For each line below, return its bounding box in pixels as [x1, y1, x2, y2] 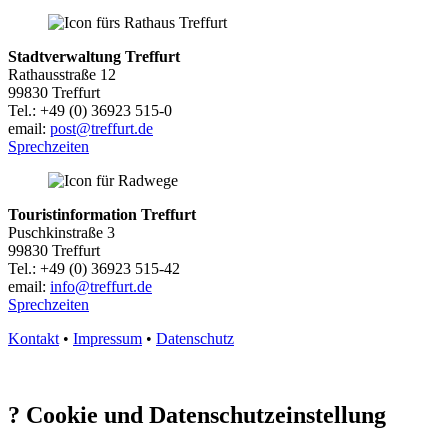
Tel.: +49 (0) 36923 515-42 [8, 259, 180, 277]
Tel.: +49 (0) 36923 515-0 [8, 101, 172, 119]
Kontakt [8, 329, 59, 347]
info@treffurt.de [50, 277, 152, 295]
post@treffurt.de [50, 119, 153, 137]
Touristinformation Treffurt [8, 205, 196, 223]
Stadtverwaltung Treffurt [8, 47, 180, 65]
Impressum [73, 329, 142, 347]
